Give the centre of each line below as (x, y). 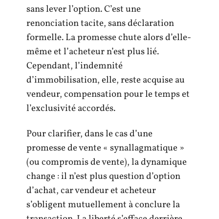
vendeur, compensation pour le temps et (108, 94)
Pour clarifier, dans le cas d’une (89, 134)
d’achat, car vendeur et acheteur (91, 190)
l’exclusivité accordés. (71, 109)
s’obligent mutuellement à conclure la (103, 205)
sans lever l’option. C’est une (84, 9)
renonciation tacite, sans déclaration (100, 23)
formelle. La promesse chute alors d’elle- (109, 38)
